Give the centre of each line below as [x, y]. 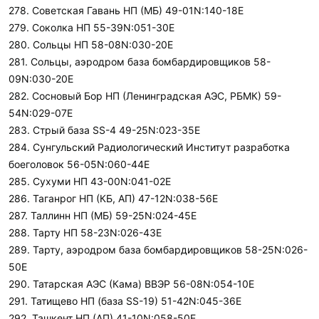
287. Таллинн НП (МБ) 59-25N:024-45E [103, 215]
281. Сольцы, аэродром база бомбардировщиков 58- [140, 62]
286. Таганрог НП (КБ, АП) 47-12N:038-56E [113, 198]
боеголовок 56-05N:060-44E [79, 164]
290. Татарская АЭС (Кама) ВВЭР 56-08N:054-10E [131, 284]
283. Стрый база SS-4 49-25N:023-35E [104, 130]
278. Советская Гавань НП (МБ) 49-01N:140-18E [126, 10]
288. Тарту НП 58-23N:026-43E [85, 232]
